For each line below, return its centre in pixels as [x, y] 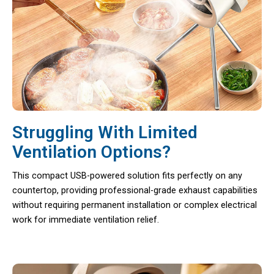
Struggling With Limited [105, 132]
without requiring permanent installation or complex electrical [135, 205]
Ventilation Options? [91, 152]
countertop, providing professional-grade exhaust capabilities [135, 190]
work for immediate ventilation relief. [86, 219]
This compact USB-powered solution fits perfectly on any [127, 175]
